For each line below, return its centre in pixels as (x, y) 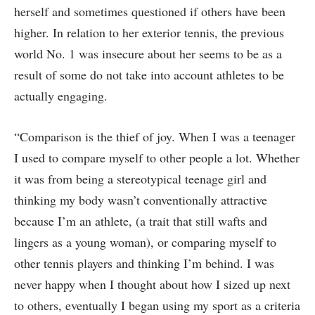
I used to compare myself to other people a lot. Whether (157, 157)
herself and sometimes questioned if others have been (150, 12)
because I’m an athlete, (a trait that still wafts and (141, 220)
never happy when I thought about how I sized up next (152, 284)
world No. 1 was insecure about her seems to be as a (148, 54)
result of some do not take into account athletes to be (149, 75)
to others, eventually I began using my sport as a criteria (157, 305)
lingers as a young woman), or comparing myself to (145, 242)
